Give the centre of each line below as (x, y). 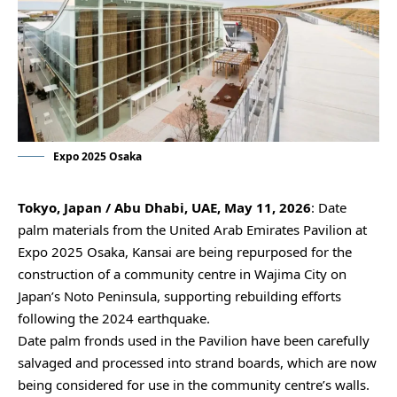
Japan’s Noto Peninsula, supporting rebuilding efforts (179, 296)
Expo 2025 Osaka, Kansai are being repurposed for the (185, 252)
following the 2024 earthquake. (116, 319)
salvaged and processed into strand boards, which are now (197, 363)
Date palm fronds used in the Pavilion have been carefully (194, 341)
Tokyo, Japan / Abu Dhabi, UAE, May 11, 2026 (164, 208)
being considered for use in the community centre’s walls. (194, 385)
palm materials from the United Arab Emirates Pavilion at (192, 230)
